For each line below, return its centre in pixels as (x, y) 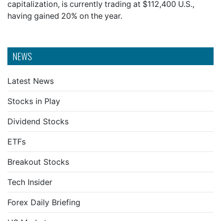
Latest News (31, 81)
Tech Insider (30, 182)
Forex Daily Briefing (44, 202)
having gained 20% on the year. (65, 16)
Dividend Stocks (38, 121)
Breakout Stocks (38, 162)
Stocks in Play (34, 101)
